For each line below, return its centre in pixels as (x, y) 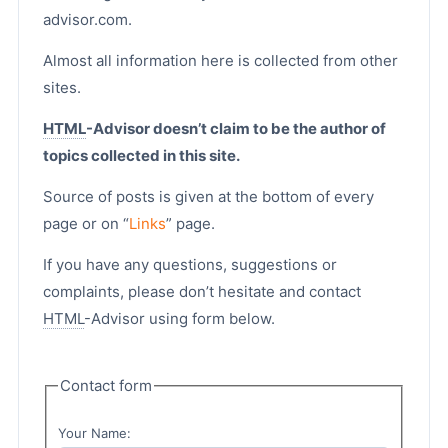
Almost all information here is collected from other (220, 60)
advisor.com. (87, 19)
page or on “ (86, 223)
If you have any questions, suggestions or (190, 264)
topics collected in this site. (141, 155)
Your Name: (95, 433)
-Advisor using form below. (179, 318)
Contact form (106, 385)
